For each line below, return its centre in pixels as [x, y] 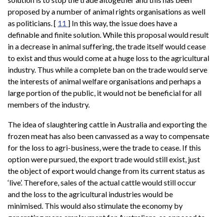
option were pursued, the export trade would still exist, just [104, 159]
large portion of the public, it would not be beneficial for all [105, 93]
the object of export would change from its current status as [106, 171]
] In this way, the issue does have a [123, 23]
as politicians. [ [33, 23]
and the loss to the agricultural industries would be [90, 194]
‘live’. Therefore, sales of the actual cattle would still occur [102, 183]
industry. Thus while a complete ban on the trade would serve [108, 69]
